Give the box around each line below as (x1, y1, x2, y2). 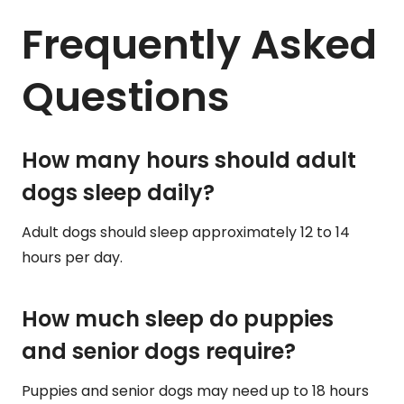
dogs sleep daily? (22, 177, 215, 207)
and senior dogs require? (22, 335, 296, 366)
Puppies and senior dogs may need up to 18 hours (22, 380, 369, 401)
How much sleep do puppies (22, 303, 334, 334)
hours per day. (22, 246, 123, 268)
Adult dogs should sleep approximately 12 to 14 (22, 221, 350, 243)
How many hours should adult (22, 144, 356, 175)
